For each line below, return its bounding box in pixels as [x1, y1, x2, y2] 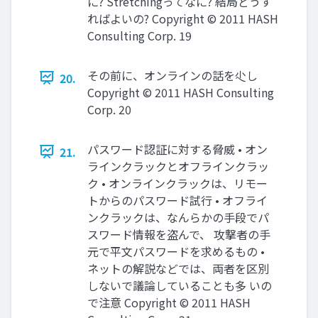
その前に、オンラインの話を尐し [87, 66, 258, 84]
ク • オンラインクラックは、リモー [87, 174, 268, 192]
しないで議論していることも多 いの [87, 276, 272, 294]
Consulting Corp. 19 [87, 26, 192, 44]
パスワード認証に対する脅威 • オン [87, 140, 268, 158]
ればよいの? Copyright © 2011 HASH [87, 9, 278, 27]
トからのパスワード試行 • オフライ [87, 191, 268, 209]
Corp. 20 [87, 100, 131, 118]
